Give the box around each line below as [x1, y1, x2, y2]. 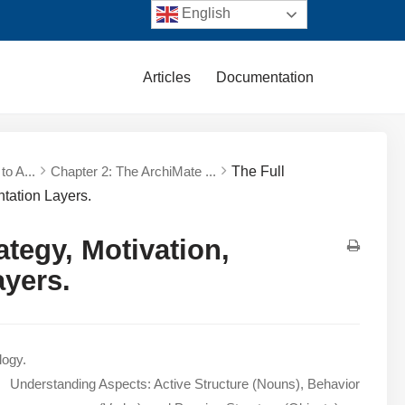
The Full [231, 163, 286, 179]
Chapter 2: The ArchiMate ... [51, 163, 217, 179]
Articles [143, 69, 191, 85]
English [178, 5, 231, 22]
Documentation [216, 69, 314, 85]
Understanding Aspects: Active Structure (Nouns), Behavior [10, 375, 360, 391]
